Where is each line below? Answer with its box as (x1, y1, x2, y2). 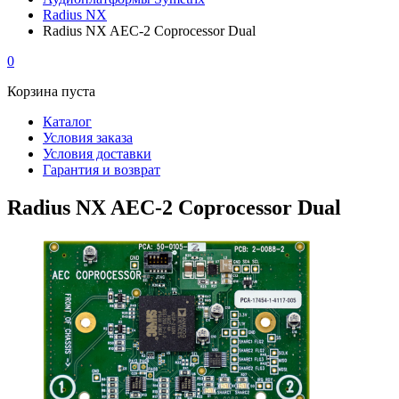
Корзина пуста (7, 84, 95, 99)
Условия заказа (43, 130, 133, 145)
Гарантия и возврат (43, 162, 160, 177)
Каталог (43, 114, 92, 129)
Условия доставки (43, 146, 151, 161)
